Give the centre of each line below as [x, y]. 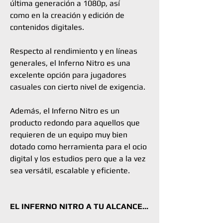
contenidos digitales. [47, 27]
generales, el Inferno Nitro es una [70, 63]
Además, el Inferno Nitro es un [65, 111]
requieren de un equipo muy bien [69, 135]
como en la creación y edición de [67, 15]
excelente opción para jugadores [68, 75]
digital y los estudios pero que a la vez [78, 159]
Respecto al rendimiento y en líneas [74, 51]
